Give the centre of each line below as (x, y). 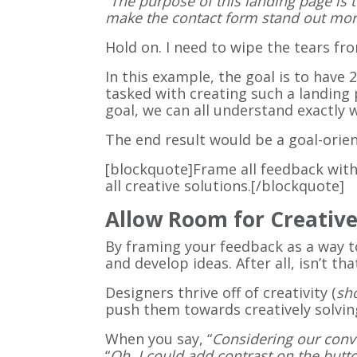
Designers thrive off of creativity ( (221, 293)
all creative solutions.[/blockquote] (225, 186)
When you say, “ (159, 339)
